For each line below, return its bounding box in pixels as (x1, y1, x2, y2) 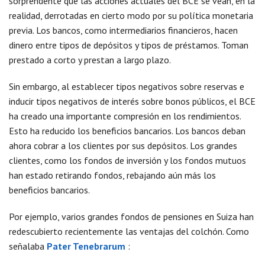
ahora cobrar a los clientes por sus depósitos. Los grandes (9, 140, 237, 151)
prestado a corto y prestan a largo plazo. (9, 54, 171, 66)
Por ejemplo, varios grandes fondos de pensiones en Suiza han (9, 211, 254, 222)
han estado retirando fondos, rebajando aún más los (9, 169, 216, 181)
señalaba (9, 240, 47, 252)
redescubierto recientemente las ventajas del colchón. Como (9, 225, 249, 237)
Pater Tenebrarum (47, 240, 125, 252)
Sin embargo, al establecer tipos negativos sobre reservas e (9, 80, 244, 92)
